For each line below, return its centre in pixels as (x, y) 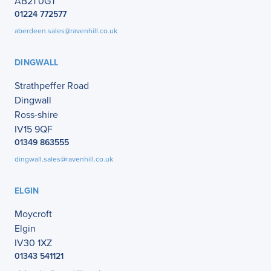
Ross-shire (36, 115)
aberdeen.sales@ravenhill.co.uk (66, 31)
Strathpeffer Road (52, 86)
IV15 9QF (34, 129)
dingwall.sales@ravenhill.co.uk (64, 159)
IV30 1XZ (33, 243)
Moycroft (33, 214)
